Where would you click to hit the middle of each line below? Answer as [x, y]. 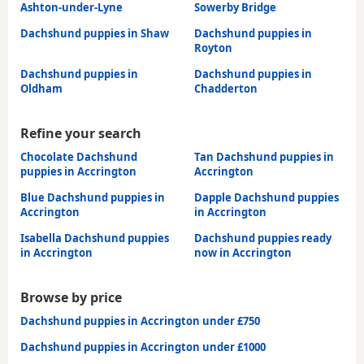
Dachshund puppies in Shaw [95, 33]
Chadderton [226, 88]
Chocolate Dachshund [79, 156]
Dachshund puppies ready [263, 238]
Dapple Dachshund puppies [266, 197]
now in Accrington [243, 252]
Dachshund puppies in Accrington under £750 [140, 321]
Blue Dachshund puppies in [93, 197]
